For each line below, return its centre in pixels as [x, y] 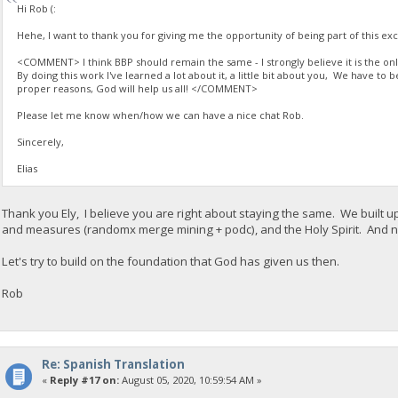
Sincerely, [40, 141]
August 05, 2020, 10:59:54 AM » [190, 380]
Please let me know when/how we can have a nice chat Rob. [160, 115]
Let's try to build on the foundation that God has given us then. [171, 262]
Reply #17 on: [84, 380]
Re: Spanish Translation [113, 365]
